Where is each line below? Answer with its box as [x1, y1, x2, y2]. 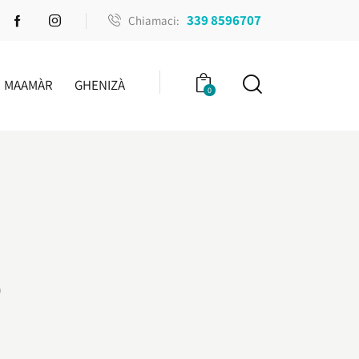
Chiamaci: [128, 12, 180, 28]
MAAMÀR [3, 75, 53, 94]
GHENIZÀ [75, 75, 126, 94]
